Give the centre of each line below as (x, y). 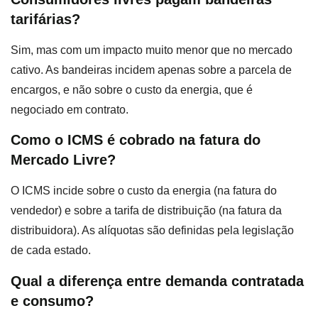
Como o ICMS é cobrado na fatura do (136, 140)
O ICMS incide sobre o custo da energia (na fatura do (144, 191)
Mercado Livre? (63, 160)
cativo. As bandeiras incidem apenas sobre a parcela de (151, 70)
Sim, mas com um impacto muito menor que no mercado (152, 50)
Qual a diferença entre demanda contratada (157, 281)
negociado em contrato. (70, 109)
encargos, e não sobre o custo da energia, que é (132, 89)
